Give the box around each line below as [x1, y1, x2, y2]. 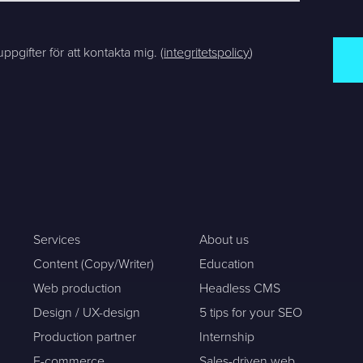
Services [33, 230, 81, 250]
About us [199, 230, 250, 250]
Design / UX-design [33, 303, 141, 322]
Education [199, 254, 255, 274]
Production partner [33, 327, 137, 347]
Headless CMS [199, 279, 281, 298]
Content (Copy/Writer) [33, 254, 155, 274]
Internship [199, 327, 255, 347]
